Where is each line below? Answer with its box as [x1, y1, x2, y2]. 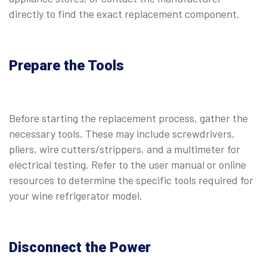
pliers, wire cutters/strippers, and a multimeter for [9, 142, 240, 156]
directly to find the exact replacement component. [9, 7, 240, 20]
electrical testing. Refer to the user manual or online [9, 157, 246, 171]
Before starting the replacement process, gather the [9, 111, 248, 125]
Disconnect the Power [9, 238, 151, 256]
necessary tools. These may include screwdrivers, [9, 126, 235, 140]
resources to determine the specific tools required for [9, 173, 253, 187]
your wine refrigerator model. [9, 188, 142, 202]
